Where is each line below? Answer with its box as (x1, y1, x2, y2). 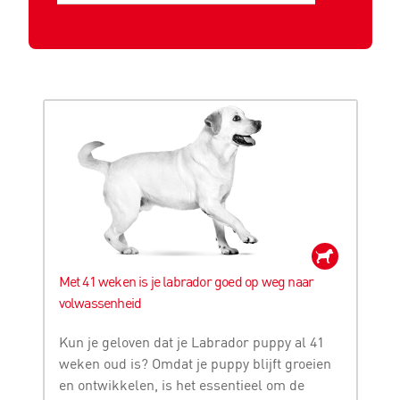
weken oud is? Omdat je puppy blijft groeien (58, 354, 331, 374)
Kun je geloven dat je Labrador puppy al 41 (58, 332, 324, 353)
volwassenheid (58, 293, 142, 313)
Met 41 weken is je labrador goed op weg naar (58, 271, 314, 292)
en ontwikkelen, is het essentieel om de (58, 375, 304, 396)
